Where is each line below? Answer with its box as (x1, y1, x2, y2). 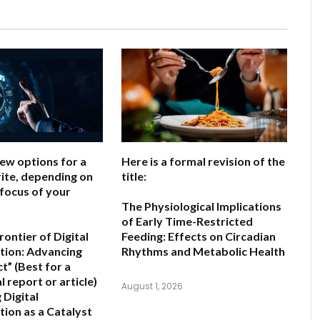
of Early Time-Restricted (121, 214, 253, 228)
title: (121, 169, 146, 183)
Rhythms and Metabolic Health (121, 244, 285, 258)
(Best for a (12, 259, 71, 273)
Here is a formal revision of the (121, 154, 285, 168)
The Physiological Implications (121, 199, 281, 213)
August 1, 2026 (121, 279, 183, 292)
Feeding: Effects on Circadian (121, 229, 276, 243)
